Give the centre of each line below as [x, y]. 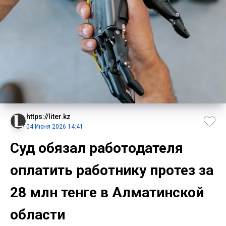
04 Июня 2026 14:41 [55, 126]
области [38, 214]
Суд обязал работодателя [97, 148]
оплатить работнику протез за [112, 170]
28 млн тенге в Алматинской [107, 192]
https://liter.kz [48, 116]
